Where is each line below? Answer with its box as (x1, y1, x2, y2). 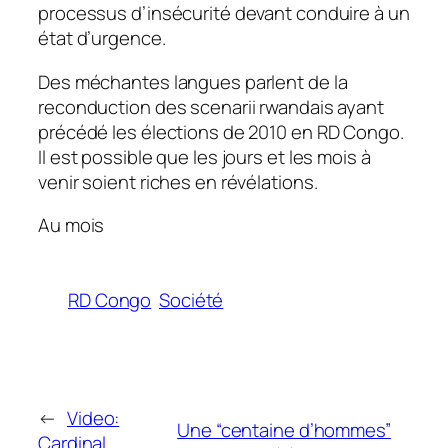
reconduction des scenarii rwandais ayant (38, 93, 384, 120)
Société (159, 286, 224, 313)
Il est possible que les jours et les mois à (38, 143, 371, 170)
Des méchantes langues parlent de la (38, 68, 348, 95)
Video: (66, 404, 120, 431)
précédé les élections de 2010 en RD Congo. (38, 118, 404, 145)
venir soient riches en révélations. (38, 168, 318, 195)
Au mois (38, 212, 105, 239)
